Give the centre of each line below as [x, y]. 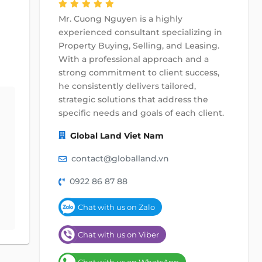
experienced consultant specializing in [140, 32]
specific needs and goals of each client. [141, 113]
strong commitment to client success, [139, 73]
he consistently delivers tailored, [127, 86]
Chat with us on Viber [118, 235]
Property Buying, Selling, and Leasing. [139, 46]
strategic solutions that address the [133, 99]
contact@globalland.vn [120, 158]
